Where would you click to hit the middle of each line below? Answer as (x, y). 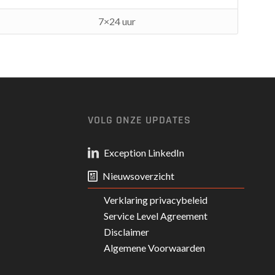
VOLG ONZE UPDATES (139, 121)
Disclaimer (126, 232)
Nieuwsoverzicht (138, 176)
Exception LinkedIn (144, 153)
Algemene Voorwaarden (154, 248)
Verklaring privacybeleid (155, 200)
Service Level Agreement (155, 216)
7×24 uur (117, 21)
